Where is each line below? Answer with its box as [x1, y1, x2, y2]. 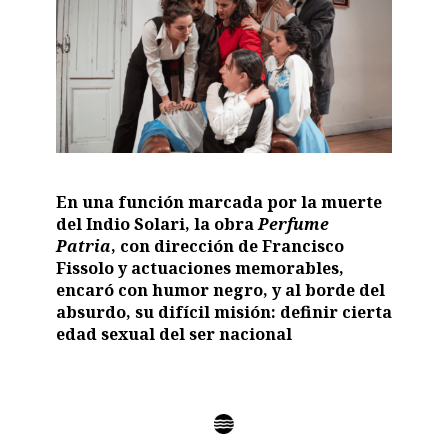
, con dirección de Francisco [110, 234, 344, 257]
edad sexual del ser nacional [55, 322, 292, 345]
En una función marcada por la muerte [55, 190, 382, 213]
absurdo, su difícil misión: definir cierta [55, 300, 392, 323]
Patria [55, 234, 111, 257]
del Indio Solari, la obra [55, 212, 258, 235]
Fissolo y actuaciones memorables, [55, 256, 344, 279]
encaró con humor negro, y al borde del [55, 278, 385, 301]
